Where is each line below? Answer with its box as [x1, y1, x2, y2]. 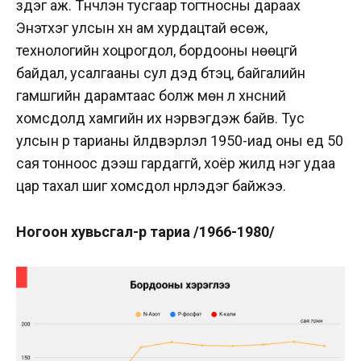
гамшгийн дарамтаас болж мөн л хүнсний [16, 87, 286, 105]
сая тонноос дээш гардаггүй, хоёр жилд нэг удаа [16, 155, 335, 172]
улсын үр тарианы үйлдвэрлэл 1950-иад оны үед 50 [16, 132, 343, 150]
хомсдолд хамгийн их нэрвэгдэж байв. [16, 110, 281, 127]
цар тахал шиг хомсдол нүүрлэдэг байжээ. [16, 177, 286, 195]
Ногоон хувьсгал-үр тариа [16, 223, 193, 241]
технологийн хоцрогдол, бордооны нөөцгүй [16, 42, 297, 60]
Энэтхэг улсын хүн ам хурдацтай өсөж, [16, 19, 268, 37]
